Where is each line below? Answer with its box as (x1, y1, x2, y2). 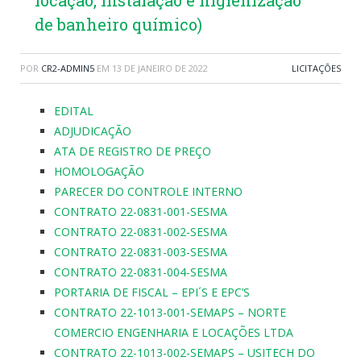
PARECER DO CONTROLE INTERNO (54, 184, 243, 200)
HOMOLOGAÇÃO (54, 164, 144, 180)
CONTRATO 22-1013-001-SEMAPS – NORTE (54, 305, 286, 321)
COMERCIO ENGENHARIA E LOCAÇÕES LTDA (54, 325, 293, 341)
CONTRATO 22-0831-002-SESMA (54, 224, 227, 240)
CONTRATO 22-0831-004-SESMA (54, 264, 227, 280)
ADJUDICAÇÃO (54, 123, 131, 139)
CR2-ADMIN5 (41, 62, 94, 75)
